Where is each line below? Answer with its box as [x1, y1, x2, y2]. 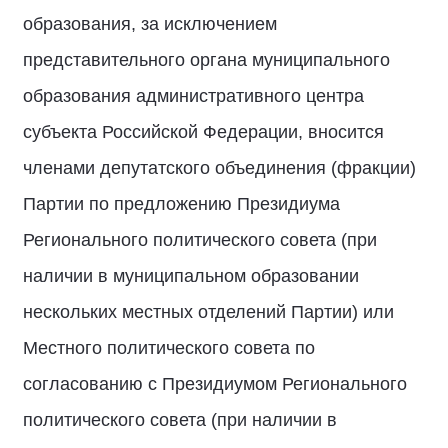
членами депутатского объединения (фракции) [23, 158, 416, 178]
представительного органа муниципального [23, 50, 390, 70]
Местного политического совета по [23, 338, 315, 358]
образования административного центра [23, 86, 364, 106]
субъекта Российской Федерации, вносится [23, 122, 384, 142]
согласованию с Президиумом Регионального [23, 374, 407, 394]
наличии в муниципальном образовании [23, 266, 359, 286]
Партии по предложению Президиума [23, 194, 340, 214]
